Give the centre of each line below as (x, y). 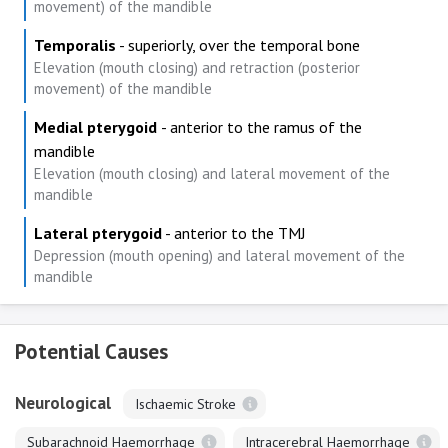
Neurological (63, 403)
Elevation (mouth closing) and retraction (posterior (197, 67)
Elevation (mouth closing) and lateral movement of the (212, 173)
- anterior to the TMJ (234, 233)
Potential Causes (91, 351)
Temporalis (75, 45)
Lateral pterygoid (98, 233)
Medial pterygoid (97, 127)
